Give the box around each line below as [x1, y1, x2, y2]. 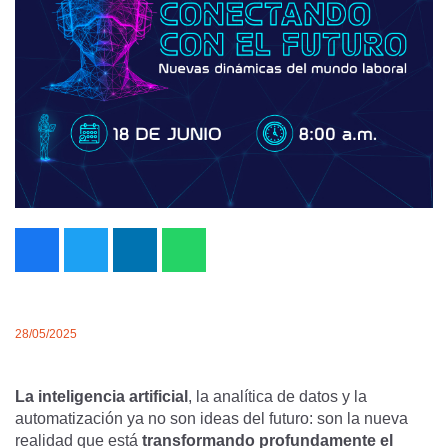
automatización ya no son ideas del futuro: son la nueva [15, 410, 408, 427]
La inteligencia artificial [15, 388, 188, 405]
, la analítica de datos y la [188, 388, 367, 405]
